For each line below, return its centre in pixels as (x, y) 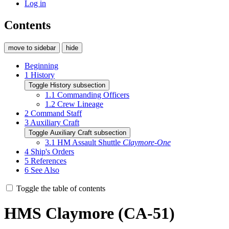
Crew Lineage (80, 104)
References (49, 161)
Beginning (41, 65)
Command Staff (56, 113)
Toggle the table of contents (61, 188)
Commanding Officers (93, 95)
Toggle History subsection (67, 85)
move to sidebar (32, 48)
